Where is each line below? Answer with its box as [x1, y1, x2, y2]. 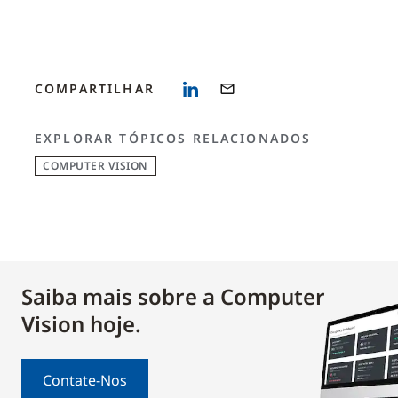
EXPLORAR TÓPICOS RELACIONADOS [35, 130, 312, 147]
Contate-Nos [43, 370, 127, 390]
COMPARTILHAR [35, 80, 155, 97]
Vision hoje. [21, 309, 141, 338]
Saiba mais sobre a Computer [21, 282, 325, 311]
